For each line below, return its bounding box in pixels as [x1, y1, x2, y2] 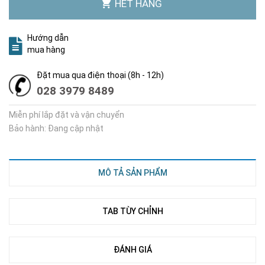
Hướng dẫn [27, 33, 69, 43]
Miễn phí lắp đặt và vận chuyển [9, 110, 124, 119]
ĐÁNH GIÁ [113, 245, 152, 254]
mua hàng [27, 45, 65, 54]
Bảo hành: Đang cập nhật [9, 124, 104, 133]
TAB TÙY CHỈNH [102, 206, 163, 216]
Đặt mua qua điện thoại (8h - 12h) [37, 70, 164, 80]
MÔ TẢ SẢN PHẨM [98, 168, 167, 177]
